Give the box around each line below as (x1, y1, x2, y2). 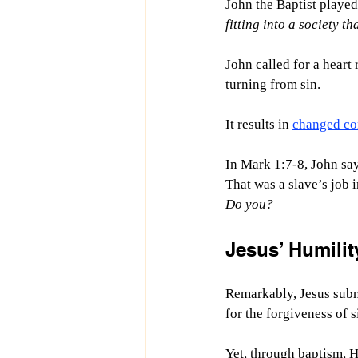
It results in (225, 117, 292, 132)
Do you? (225, 197, 273, 212)
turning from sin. (225, 77, 320, 92)
